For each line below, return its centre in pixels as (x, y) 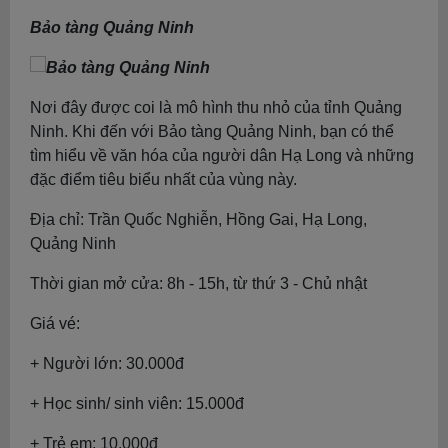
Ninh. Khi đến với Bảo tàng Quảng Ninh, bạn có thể (212, 131)
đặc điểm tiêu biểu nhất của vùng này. (163, 179)
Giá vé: (55, 323)
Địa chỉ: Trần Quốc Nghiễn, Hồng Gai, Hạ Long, (198, 219)
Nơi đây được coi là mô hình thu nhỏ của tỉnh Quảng (216, 107)
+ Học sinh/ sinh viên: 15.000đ (137, 403)
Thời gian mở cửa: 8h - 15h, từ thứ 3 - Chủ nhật (198, 283)
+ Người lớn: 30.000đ (107, 363)
